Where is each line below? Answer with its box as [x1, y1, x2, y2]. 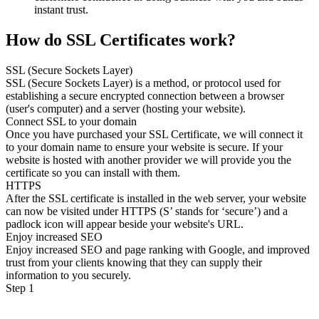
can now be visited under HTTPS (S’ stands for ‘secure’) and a [6, 205, 288, 217]
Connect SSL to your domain [6, 115, 137, 127]
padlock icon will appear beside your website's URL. [6, 218, 244, 230]
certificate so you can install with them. [6, 167, 180, 179]
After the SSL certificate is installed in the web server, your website [6, 192, 306, 204]
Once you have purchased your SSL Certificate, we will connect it [6, 128, 303, 140]
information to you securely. [6, 269, 131, 281]
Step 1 [6, 282, 34, 294]
